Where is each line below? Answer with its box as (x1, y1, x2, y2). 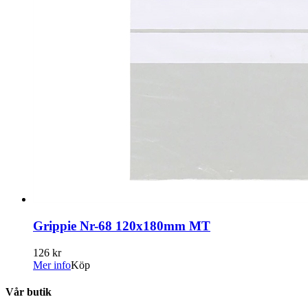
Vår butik (5, 286, 52, 298)
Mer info (33, 258, 71, 271)
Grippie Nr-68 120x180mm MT (33, 219, 210, 234)
